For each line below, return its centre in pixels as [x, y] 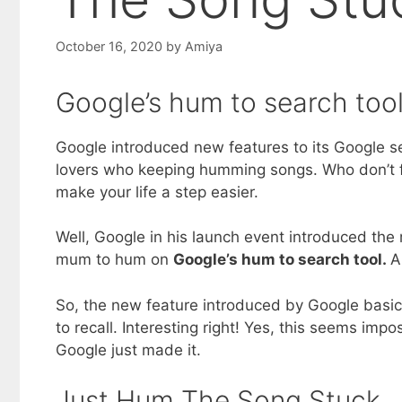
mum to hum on [114, 260]
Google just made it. [128, 350]
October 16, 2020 [109, 46]
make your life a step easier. [157, 192]
